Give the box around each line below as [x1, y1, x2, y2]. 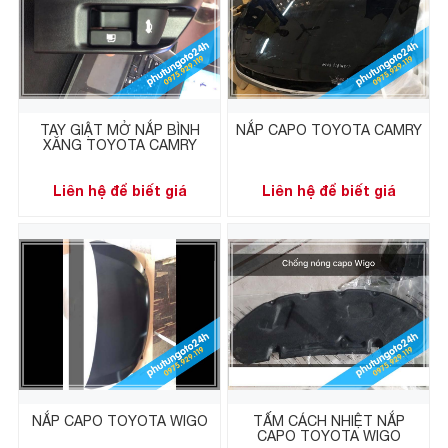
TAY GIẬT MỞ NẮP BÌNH [39, 122, 200, 139]
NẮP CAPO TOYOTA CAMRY [235, 122, 422, 139]
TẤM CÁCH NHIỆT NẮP [252, 413, 405, 430]
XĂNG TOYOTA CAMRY [42, 137, 197, 154]
